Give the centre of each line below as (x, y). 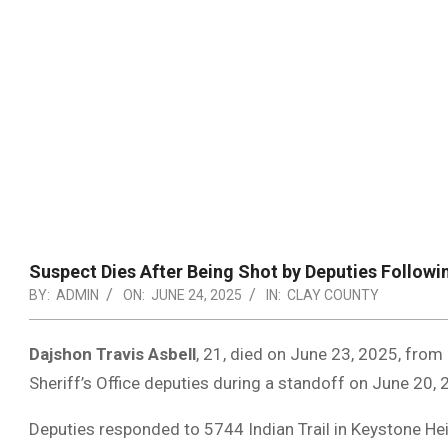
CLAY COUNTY (333, 295)
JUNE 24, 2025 (196, 295)
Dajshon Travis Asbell (112, 354)
